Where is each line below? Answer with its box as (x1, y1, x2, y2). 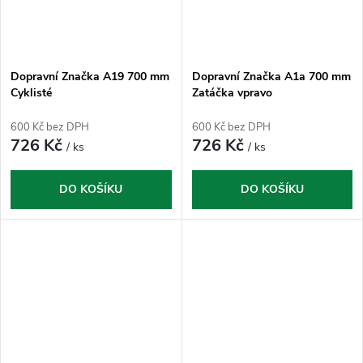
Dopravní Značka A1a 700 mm (191, 68, 351, 84)
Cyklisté (11, 84, 52, 100)
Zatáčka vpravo (191, 84, 272, 100)
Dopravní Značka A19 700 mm (11, 68, 169, 84)
